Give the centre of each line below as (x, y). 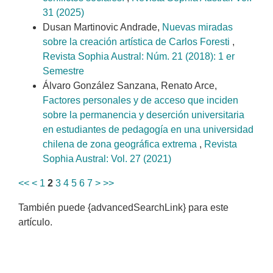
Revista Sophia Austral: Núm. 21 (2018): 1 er (139, 57)
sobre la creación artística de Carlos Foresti (137, 42)
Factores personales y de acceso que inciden (140, 101)
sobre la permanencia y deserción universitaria (144, 115)
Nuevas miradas (197, 27)
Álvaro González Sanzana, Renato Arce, (130, 86)
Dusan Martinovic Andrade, (102, 27)
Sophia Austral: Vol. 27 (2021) (107, 159)
